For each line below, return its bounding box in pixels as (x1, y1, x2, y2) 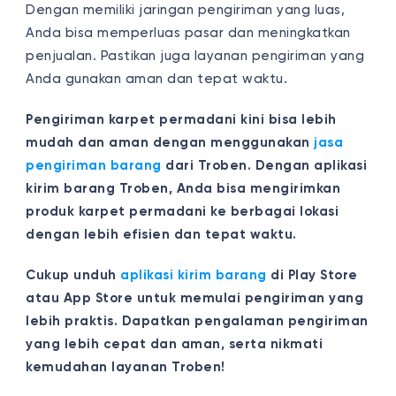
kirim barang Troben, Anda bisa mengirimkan (26, 181, 341, 195)
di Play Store (266, 268, 358, 282)
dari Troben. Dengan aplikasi (161, 158, 368, 172)
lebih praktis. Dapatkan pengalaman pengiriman (26, 314, 369, 328)
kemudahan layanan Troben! (26, 360, 225, 374)
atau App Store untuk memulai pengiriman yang (26, 291, 364, 305)
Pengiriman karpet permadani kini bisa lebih (26, 112, 337, 126)
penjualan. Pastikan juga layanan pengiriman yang (26, 49, 365, 63)
